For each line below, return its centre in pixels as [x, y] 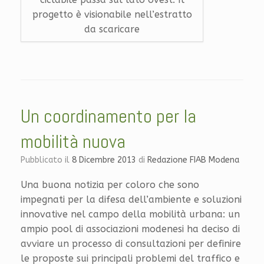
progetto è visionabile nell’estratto [112, 15]
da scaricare [112, 29]
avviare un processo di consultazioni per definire [131, 244]
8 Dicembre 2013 [104, 160]
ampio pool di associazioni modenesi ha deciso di [130, 229]
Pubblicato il [49, 160]
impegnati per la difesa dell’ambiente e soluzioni [131, 200]
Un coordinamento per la [108, 116]
